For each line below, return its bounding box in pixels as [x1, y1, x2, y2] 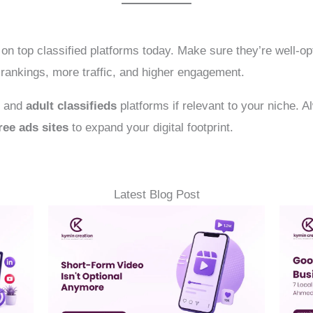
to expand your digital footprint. [68, 120, 234, 134]
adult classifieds [26, 99, 117, 112]
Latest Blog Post [113, 187, 200, 201]
